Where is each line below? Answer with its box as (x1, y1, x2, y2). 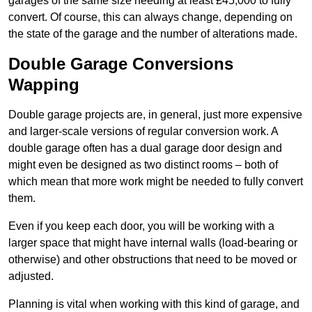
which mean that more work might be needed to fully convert (8, 175, 303, 187)
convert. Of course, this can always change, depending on (8, 10, 292, 23)
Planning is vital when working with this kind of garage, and (8, 297, 299, 310)
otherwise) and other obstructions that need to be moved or (8, 253, 297, 265)
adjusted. (8, 270, 56, 282)
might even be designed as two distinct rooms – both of (8, 158, 278, 171)
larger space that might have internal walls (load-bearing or (8, 236, 297, 249)
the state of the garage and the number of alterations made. (8, 27, 297, 40)
